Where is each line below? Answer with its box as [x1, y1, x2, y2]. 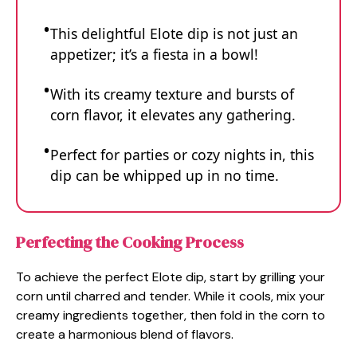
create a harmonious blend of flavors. [16, 326, 233, 343]
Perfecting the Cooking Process [16, 231, 244, 254]
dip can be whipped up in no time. [50, 165, 279, 185]
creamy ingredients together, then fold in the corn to [16, 307, 325, 324]
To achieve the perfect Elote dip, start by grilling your [16, 269, 325, 286]
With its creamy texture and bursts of [50, 84, 294, 104]
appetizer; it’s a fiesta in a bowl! [50, 44, 258, 64]
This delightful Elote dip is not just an [50, 23, 298, 43]
